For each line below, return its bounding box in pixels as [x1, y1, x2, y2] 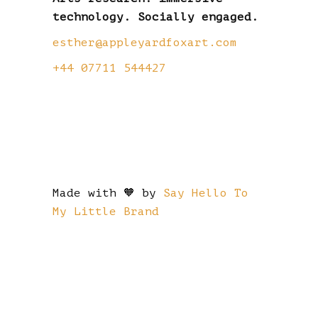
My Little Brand [53, 204, 159, 218]
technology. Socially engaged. [53, 10, 265, 23]
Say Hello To [163, 186, 248, 199]
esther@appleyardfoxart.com [53, 35, 237, 49]
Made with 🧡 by [53, 186, 163, 199]
